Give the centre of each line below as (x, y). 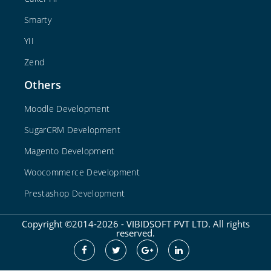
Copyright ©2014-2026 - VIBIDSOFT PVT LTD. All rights (135, 224)
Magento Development (70, 151)
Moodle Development (67, 109)
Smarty (38, 20)
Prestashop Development (75, 194)
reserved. (135, 233)
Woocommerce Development (82, 172)
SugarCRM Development (72, 130)
